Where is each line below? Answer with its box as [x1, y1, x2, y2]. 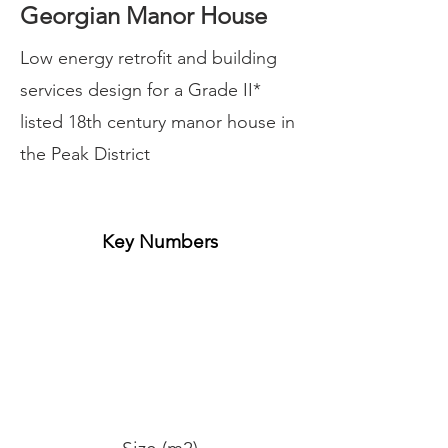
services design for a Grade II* [20, 79, 261, 101]
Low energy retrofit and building [20, 47, 277, 69]
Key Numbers [102, 230, 218, 253]
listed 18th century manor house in [20, 111, 295, 133]
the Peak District [20, 143, 150, 165]
